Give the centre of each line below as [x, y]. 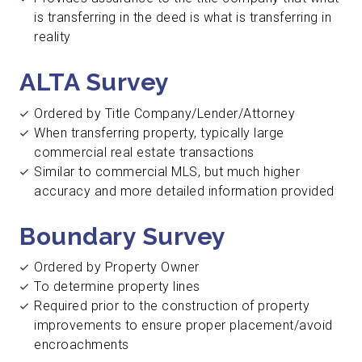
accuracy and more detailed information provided [184, 191]
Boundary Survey [123, 236]
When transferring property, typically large [159, 133]
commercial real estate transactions [144, 152]
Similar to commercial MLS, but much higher [167, 171]
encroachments [82, 345]
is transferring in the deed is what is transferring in [183, 18]
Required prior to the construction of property [172, 306]
